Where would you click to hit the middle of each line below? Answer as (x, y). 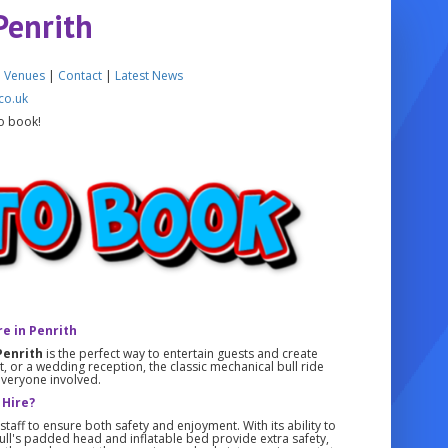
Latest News (149, 75)
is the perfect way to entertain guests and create (180, 353)
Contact (80, 75)
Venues (25, 75)
